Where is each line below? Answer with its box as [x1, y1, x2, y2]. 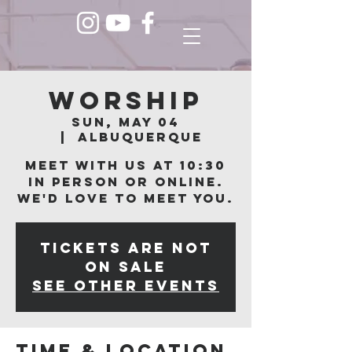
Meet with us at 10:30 [25, 157, 226, 173]
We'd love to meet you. [17, 190, 234, 206]
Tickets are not [39, 239, 212, 257]
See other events [32, 277, 219, 295]
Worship [48, 85, 203, 116]
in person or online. [27, 174, 224, 189]
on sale [85, 258, 167, 276]
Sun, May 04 [71, 114, 180, 130]
